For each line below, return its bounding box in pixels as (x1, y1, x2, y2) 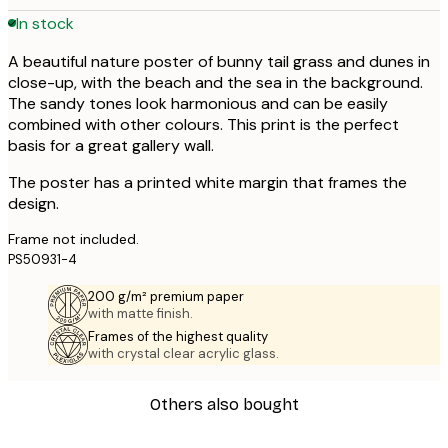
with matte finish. (88, 305, 193, 323)
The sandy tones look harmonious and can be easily (8, 93, 388, 115)
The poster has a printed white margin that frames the (8, 172, 407, 194)
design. (8, 193, 59, 215)
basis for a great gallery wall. (8, 135, 214, 157)
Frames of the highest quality (88, 328, 268, 346)
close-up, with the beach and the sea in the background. (8, 72, 423, 94)
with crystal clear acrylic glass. (88, 345, 279, 363)
